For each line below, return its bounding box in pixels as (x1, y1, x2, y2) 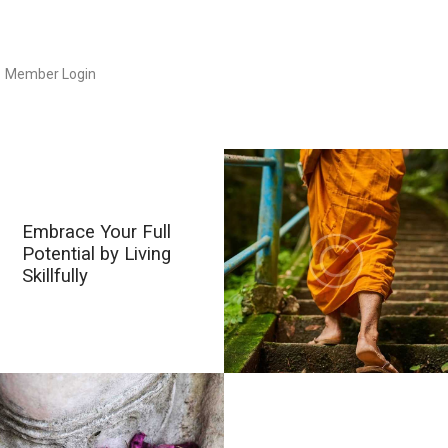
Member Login (4, 66, 96, 83)
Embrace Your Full (22, 220, 172, 243)
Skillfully (22, 264, 89, 287)
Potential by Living (22, 242, 172, 265)
